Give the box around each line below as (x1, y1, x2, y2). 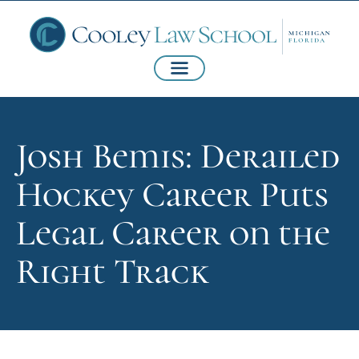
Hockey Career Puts (16, 173, 329, 217)
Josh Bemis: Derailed (16, 135, 340, 179)
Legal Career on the (16, 212, 330, 256)
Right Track (16, 250, 209, 294)
